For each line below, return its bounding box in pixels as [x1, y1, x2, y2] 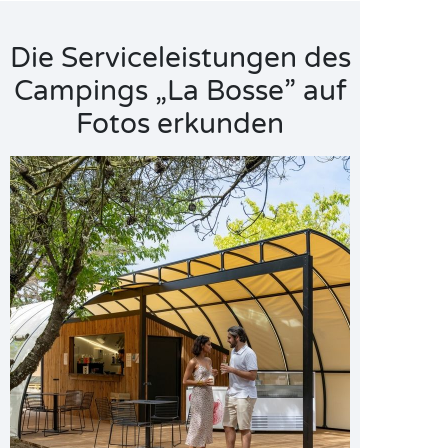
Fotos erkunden [76, 107, 284, 141]
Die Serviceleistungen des [9, 41, 351, 75]
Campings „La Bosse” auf [13, 74, 347, 108]
